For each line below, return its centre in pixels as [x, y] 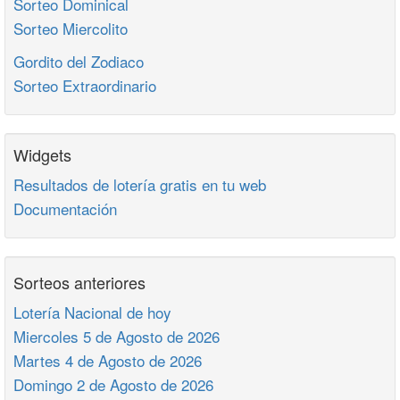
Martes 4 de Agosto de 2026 [108, 361]
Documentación [65, 209]
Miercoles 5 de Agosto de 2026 [117, 337]
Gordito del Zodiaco [79, 62]
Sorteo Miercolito [71, 29]
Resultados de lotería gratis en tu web [140, 185]
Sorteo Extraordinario [85, 86]
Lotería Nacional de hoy [92, 312]
